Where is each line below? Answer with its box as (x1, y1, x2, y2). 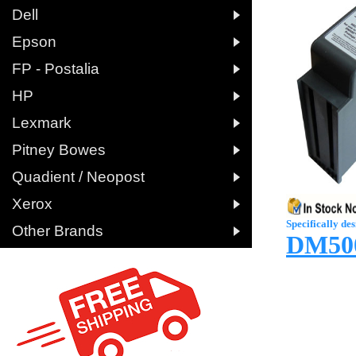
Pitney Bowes (12, 141, 106, 158)
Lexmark (12, 114, 72, 131)
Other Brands (12, 222, 103, 239)
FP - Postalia (12, 60, 99, 77)
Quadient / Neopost (12, 168, 145, 185)
